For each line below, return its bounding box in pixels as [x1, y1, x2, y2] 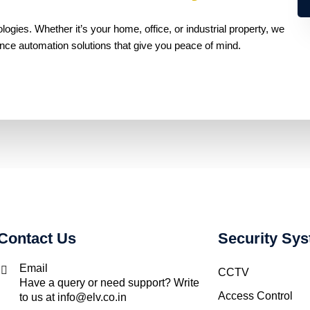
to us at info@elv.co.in [19, 291, 127, 303]
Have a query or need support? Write [19, 277, 199, 289]
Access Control [218, 290, 293, 302]
